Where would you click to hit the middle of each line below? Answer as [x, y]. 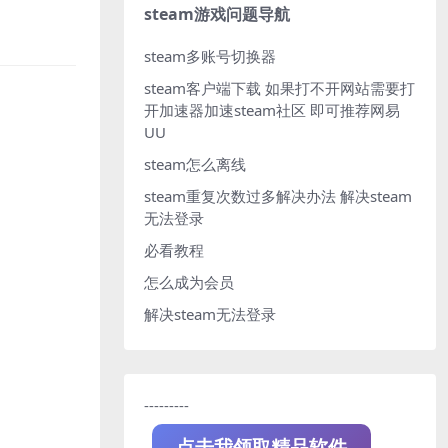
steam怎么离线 [195, 163]
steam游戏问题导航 [217, 13]
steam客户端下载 [202, 87]
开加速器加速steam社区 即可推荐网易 [272, 109]
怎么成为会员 [189, 281]
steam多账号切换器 [210, 55]
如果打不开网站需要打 [338, 87]
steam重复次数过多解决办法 [240, 195]
